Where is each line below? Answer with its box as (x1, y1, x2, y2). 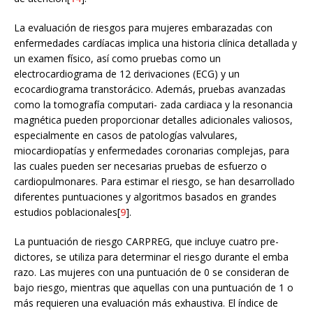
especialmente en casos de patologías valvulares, (14, 128, 238, 142)
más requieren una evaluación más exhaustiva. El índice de (14, 296, 278, 310)
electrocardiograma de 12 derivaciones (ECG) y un (14, 66, 240, 80)
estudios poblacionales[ (14, 205, 120, 219)
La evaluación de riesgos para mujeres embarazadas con (14, 20, 272, 34)
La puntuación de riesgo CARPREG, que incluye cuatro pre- (14, 234, 279, 248)
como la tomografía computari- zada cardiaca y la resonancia (14, 97, 293, 111)
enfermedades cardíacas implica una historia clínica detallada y (14, 36, 297, 50)
